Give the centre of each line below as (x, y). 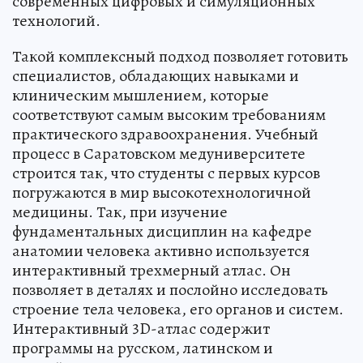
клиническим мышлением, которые (141, 95)
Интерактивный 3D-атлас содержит (141, 328)
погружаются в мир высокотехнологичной (162, 192)
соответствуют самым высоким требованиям (169, 114)
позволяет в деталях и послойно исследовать (170, 289)
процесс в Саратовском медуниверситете (159, 153)
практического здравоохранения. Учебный (165, 134)
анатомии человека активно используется (161, 250)
